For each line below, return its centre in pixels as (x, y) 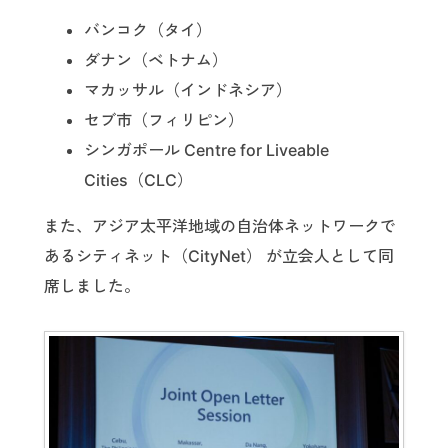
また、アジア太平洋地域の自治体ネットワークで (220, 225)
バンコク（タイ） (148, 29)
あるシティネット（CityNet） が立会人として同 (219, 255)
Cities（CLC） (138, 179)
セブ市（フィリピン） (164, 119)
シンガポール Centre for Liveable (206, 149)
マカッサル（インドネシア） (188, 89)
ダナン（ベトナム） (156, 59)
